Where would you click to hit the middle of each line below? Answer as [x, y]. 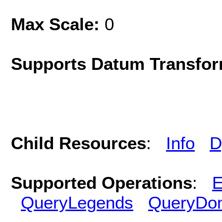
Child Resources [79, 143]
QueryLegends [77, 202]
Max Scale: [58, 24]
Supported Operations [102, 182]
